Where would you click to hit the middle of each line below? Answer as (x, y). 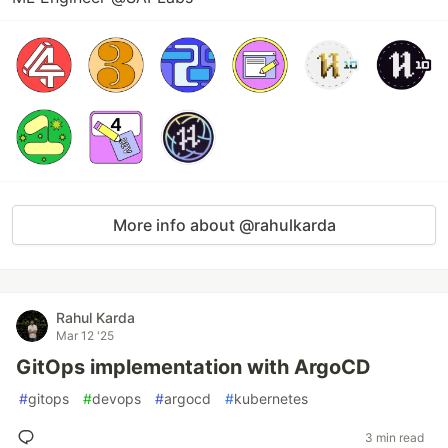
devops (116, 398)
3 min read (394, 437)
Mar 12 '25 (85, 335)
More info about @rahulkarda (224, 225)
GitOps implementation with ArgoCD (193, 367)
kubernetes (271, 398)
